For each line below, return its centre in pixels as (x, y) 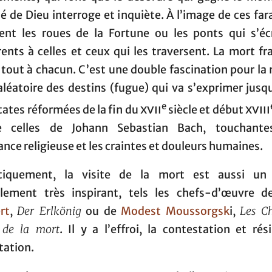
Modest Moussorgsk (175, 212)
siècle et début (206, 110)
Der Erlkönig (49, 212)
